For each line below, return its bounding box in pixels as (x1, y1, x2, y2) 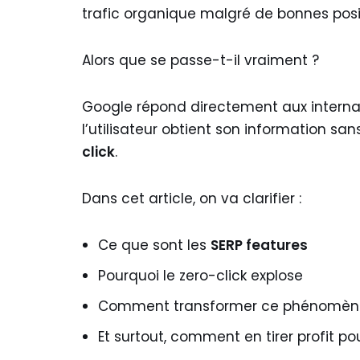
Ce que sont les (98, 235, 211, 255)
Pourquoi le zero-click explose (98, 266, 303, 285)
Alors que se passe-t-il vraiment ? (82, 51, 319, 70)
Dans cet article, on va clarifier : (82, 189, 301, 208)
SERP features (211, 235, 308, 255)
